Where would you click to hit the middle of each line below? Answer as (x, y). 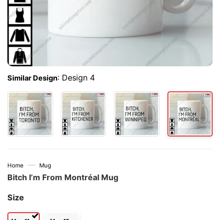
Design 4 (78, 78)
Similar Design (32, 78)
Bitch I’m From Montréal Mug (63, 177)
